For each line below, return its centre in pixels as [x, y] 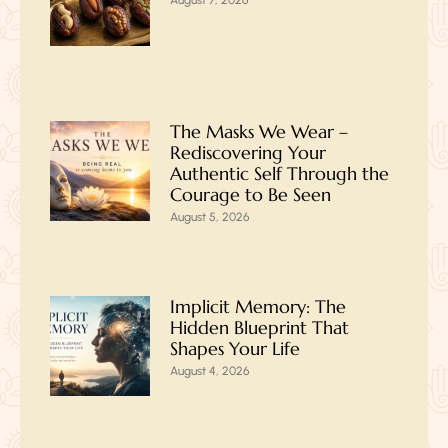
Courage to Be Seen [250, 195]
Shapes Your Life [235, 349]
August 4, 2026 [210, 371]
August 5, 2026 [210, 217]
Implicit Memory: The [258, 307]
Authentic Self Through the [279, 174]
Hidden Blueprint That [259, 328]
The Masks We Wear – [259, 132]
